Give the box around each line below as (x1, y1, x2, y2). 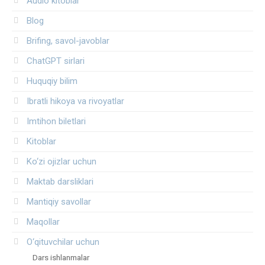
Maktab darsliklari (27, 176, 93, 187)
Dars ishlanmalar (33, 252, 89, 262)
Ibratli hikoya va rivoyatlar (27, 95, 124, 106)
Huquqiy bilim (27, 75, 77, 86)
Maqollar (27, 216, 60, 227)
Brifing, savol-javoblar (27, 35, 109, 46)
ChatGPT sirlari (27, 55, 85, 66)
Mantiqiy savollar (27, 196, 91, 207)
